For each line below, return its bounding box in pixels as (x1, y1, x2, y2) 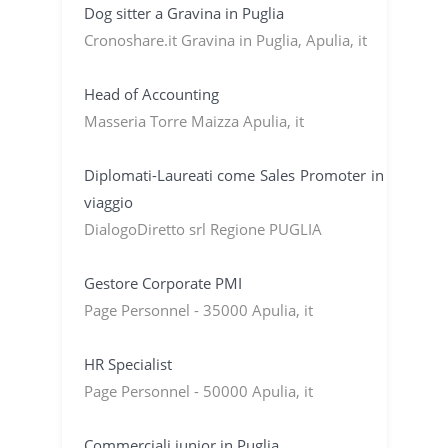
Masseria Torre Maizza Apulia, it (83, 110, 304, 131)
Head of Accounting (83, 83, 219, 104)
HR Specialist (83, 353, 172, 374)
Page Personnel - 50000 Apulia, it (83, 380, 313, 401)
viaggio (83, 191, 133, 212)
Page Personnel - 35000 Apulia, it (83, 299, 313, 320)
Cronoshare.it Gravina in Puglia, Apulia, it (83, 29, 367, 50)
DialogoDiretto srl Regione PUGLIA (83, 218, 322, 239)
